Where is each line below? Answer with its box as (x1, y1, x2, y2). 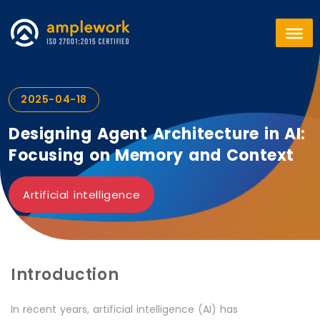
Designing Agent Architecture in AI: (9, 123, 306, 145)
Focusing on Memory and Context (9, 144, 295, 166)
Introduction (11, 264, 119, 286)
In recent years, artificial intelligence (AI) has (11, 302, 238, 316)
